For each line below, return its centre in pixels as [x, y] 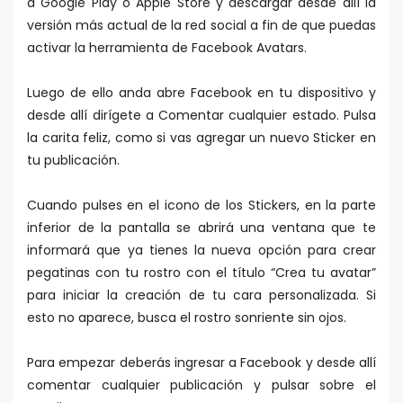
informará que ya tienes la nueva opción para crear [201, 251]
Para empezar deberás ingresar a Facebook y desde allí [201, 363]
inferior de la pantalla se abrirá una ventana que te [201, 228]
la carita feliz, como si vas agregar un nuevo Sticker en [201, 138]
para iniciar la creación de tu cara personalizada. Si [201, 296]
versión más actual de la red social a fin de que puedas [201, 26]
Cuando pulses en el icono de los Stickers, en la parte [201, 206]
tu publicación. [73, 161]
